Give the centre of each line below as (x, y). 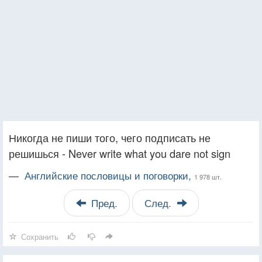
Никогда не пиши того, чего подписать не (110, 137)
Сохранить (40, 236)
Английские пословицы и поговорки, (109, 175)
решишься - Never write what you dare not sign (120, 153)
